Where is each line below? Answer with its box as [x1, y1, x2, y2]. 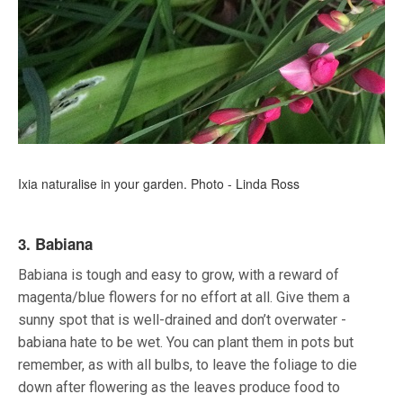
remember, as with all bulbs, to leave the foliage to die [18, 356, 357, 374]
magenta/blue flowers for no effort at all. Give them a [18, 289, 350, 307]
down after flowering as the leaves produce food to [18, 379, 340, 397]
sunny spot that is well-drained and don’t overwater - [18, 311, 346, 329]
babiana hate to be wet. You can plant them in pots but [18, 334, 354, 352]
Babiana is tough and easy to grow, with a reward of [18, 266, 339, 284]
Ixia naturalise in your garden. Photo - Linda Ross [18, 175, 300, 193]
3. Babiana [18, 233, 93, 255]
